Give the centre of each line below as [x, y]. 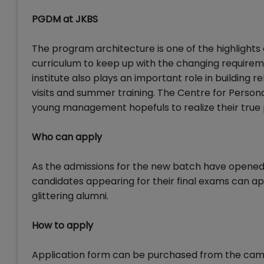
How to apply [62, 225]
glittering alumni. [70, 196]
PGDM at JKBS [65, 19]
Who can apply [67, 137]
